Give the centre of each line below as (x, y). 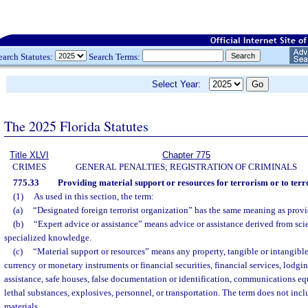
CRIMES (29, 167)
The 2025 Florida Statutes (76, 126)
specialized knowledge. (48, 238)
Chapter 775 (186, 155)
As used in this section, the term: (93, 196)
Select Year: (180, 84)
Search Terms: (114, 56)
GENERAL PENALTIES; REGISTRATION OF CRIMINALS (186, 167)
